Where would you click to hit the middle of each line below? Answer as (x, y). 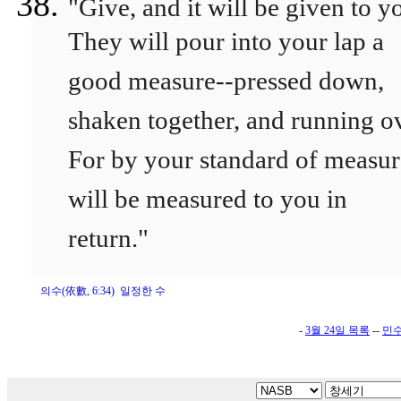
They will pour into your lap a (226, 46)
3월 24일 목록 (337, 330)
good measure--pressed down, (226, 85)
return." (108, 243)
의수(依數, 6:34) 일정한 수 (103, 291)
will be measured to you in (208, 203)
